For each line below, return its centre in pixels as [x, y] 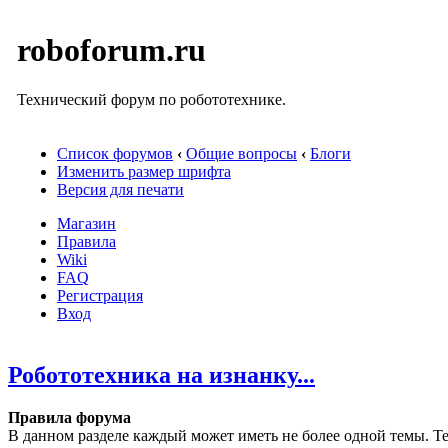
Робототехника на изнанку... [161, 374]
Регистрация [100, 295]
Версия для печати [120, 189]
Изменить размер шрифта [144, 171]
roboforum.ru [111, 50]
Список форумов [115, 153]
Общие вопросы [241, 153]
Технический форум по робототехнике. [151, 99]
